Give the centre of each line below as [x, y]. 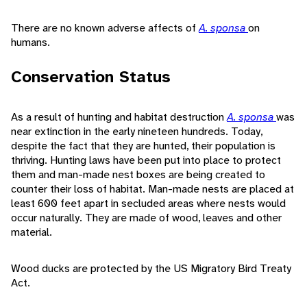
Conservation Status [91, 77]
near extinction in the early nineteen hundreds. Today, [137, 132]
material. [32, 232]
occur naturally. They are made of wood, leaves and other [146, 218]
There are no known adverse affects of [105, 28]
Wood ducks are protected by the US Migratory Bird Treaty [151, 269]
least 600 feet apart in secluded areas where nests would [148, 204]
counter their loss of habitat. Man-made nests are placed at [152, 189]
